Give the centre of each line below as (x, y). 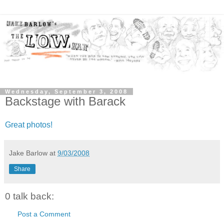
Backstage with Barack (65, 101)
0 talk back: (29, 196)
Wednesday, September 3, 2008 (66, 91)
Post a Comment (44, 214)
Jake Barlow (28, 153)
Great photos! (29, 125)
